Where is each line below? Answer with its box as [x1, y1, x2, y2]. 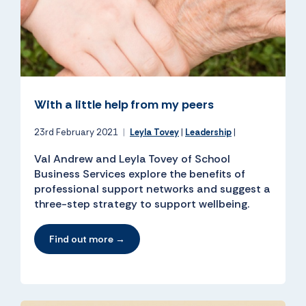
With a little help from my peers [34, 96, 214, 113]
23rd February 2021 [34, 126, 120, 139]
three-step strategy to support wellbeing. [34, 197, 249, 212]
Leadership [185, 126, 232, 139]
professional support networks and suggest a [34, 182, 270, 197]
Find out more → [49, 233, 125, 246]
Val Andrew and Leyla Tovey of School [34, 152, 230, 167]
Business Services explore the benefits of [34, 167, 245, 182]
